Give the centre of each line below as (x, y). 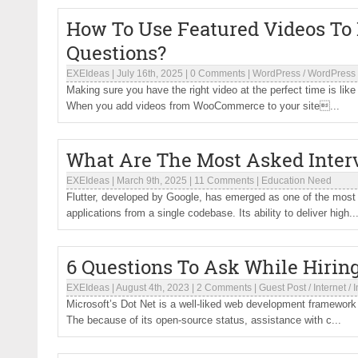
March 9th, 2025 (152, 181)
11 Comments (224, 181)
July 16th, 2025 (150, 74)
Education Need (296, 181)
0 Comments (218, 74)
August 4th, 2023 (153, 288)
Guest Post (282, 288)
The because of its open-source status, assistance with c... (204, 320)
